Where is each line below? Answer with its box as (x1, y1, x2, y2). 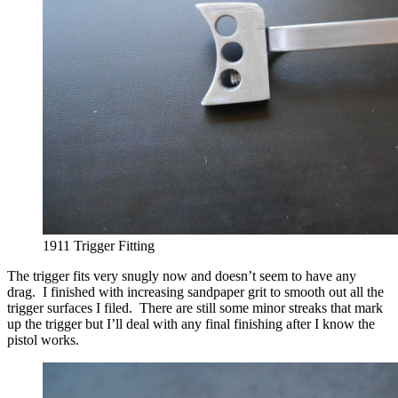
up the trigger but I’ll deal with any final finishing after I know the (7, 316, 375, 332)
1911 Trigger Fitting (43, 238, 155, 254)
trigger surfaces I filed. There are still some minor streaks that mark (7, 300, 383, 316)
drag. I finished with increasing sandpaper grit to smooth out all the (7, 284, 384, 300)
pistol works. (7, 332, 79, 348)
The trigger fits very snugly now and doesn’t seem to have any (7, 268, 356, 284)
